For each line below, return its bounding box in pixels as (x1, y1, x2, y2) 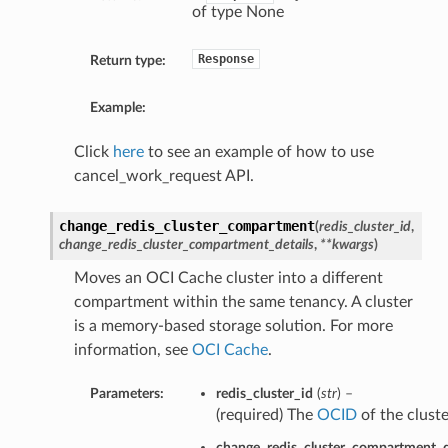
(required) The (215, 407, 317, 424)
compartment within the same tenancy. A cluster (73, 294, 413, 311)
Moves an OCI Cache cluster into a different (73, 270, 383, 287)
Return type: (89, 53, 166, 69)
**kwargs (319, 237, 374, 253)
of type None (191, 4, 284, 21)
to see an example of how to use (143, 144, 374, 161)
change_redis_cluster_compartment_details (58, 237, 314, 253)
